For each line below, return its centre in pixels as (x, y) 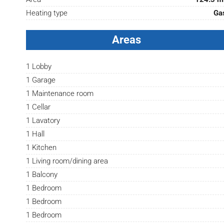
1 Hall (35, 134)
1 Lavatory (43, 121)
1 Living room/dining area (67, 161)
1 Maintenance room (60, 94)
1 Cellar (38, 107)
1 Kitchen (41, 148)
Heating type (47, 13)
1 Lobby (39, 67)
